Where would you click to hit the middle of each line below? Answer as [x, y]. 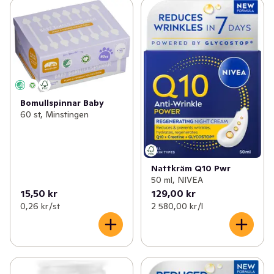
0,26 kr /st [40, 206]
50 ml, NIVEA [177, 180]
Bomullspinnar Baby [62, 103]
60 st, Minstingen [54, 115]
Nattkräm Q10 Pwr [191, 168]
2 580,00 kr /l [177, 206]
